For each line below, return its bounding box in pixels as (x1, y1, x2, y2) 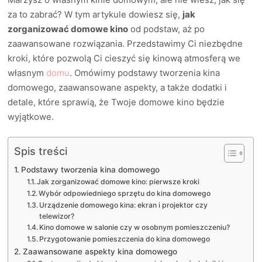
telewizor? (39, 212, 75, 221)
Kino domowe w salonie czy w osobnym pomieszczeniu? (39, 223, 230, 232)
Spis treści (14, 145, 68, 158)
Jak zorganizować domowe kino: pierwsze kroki (37, 177, 200, 187)
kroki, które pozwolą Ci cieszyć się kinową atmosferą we (8, 52, 241, 64)
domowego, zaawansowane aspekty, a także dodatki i (8, 81, 227, 93)
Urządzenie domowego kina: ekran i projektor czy (39, 201, 208, 210)
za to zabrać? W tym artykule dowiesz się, (8, 8, 183, 20)
